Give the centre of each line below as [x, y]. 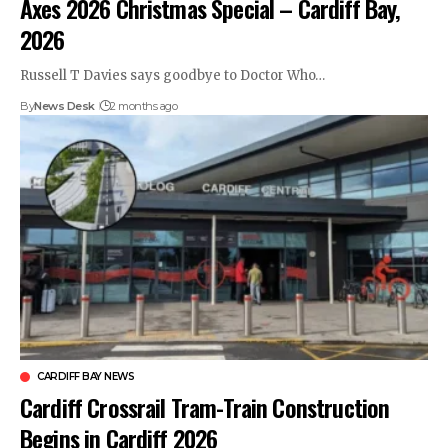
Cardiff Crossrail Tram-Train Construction [205, 406]
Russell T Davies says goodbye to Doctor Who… [172, 75]
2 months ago [144, 105]
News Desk [64, 105]
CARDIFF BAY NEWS [85, 376]
